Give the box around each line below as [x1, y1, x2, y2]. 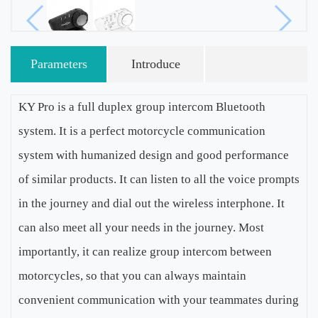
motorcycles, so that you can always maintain [18, 269, 246, 283]
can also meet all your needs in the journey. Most [18, 221, 264, 234]
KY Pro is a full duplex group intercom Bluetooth [18, 100, 265, 114]
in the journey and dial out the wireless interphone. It [18, 197, 285, 210]
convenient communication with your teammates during [18, 293, 299, 307]
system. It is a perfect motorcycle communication [18, 124, 265, 138]
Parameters [30, 57, 87, 71]
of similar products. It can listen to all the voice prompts [18, 172, 300, 186]
